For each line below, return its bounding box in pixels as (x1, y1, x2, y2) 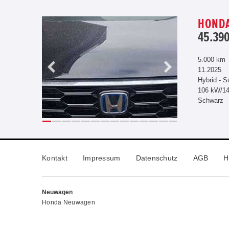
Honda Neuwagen (42, 198, 95, 206)
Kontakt (42, 153, 67, 162)
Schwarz (198, 97, 223, 104)
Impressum (82, 153, 121, 162)
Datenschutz (135, 153, 178, 162)
